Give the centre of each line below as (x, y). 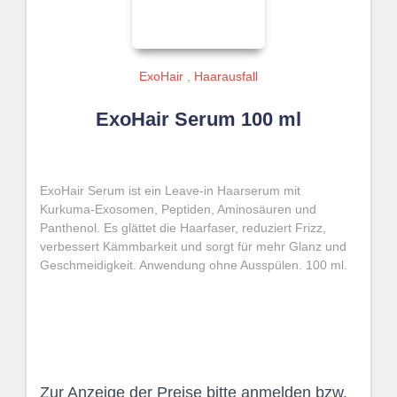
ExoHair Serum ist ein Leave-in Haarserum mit (170, 191)
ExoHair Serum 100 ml (198, 119)
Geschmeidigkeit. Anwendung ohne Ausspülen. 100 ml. (194, 265)
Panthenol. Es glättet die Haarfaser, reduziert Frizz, (183, 228)
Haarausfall (226, 76)
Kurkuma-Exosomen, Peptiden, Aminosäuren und (178, 209)
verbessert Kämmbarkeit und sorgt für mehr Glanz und (193, 246)
